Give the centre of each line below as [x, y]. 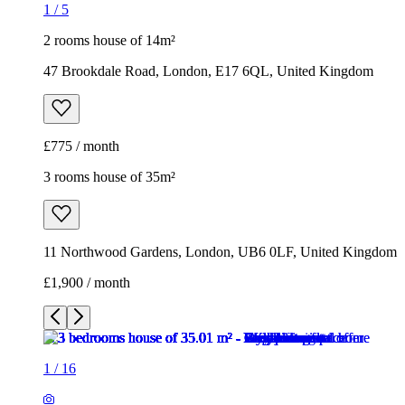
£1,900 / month [87, 282]
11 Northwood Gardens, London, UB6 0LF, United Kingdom [220, 251]
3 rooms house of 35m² [109, 176]
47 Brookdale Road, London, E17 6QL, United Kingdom [208, 71]
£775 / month [81, 146]
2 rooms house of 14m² [109, 40]
